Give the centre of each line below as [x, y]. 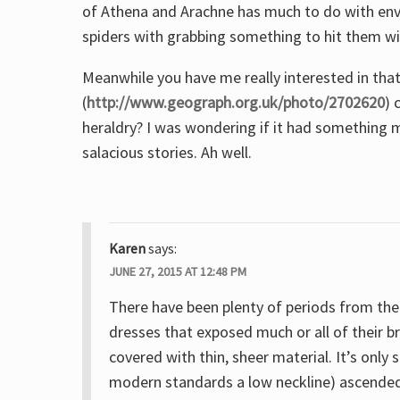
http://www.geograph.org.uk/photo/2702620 [236, 102]
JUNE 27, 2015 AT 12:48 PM [178, 271]
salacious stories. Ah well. [167, 152]
